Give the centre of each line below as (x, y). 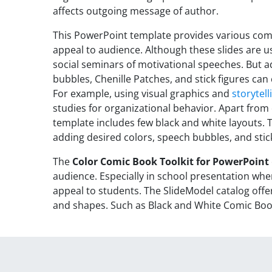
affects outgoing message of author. (136, 11)
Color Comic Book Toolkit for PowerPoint (171, 161)
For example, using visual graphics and (142, 93)
